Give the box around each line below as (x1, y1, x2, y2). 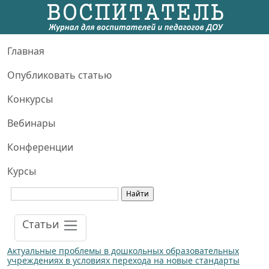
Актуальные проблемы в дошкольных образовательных (7, 245, 239, 256)
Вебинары (7, 116, 55, 130)
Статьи (22, 217, 62, 232)
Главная (7, 44, 44, 58)
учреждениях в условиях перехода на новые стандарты (7, 255, 240, 266)
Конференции (7, 141, 73, 154)
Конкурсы (7, 92, 53, 106)
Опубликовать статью (7, 68, 112, 82)
